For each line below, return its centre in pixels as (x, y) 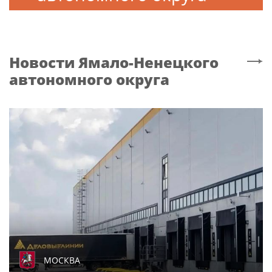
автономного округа (89, 79)
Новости (42, 62)
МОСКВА (62, 260)
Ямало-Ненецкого (148, 62)
